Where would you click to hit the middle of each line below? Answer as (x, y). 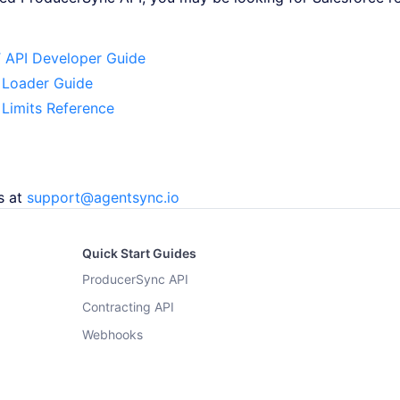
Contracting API (128, 307)
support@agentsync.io (103, 197)
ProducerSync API (135, 279)
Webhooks (112, 334)
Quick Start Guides (139, 253)
